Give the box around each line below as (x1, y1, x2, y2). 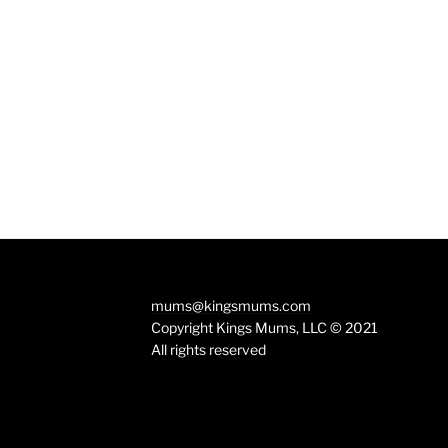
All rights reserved (150, 341, 266, 358)
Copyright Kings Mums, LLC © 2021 (150, 319, 378, 336)
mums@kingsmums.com (150, 297, 311, 314)
